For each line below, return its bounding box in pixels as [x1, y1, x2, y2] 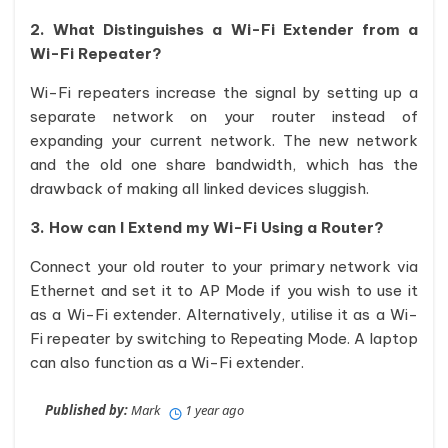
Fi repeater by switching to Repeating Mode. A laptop [30, 329, 418, 348]
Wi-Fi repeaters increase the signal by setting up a [30, 83, 418, 102]
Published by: [45, 401, 128, 419]
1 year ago [182, 401, 244, 419]
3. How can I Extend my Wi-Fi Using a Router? [30, 218, 384, 237]
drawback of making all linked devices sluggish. [30, 179, 369, 198]
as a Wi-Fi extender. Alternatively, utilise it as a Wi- [30, 305, 418, 324]
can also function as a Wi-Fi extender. [30, 353, 304, 372]
